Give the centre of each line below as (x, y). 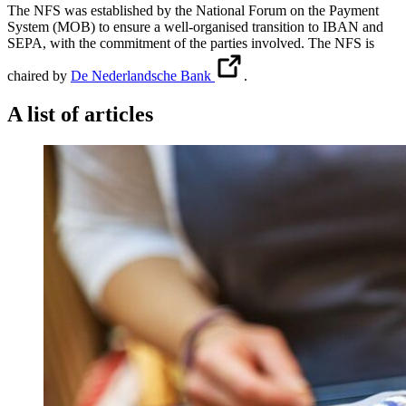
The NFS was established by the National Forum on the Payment (193, 11)
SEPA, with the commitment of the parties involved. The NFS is (191, 43)
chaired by (39, 76)
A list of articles (80, 115)
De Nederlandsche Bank (143, 76)
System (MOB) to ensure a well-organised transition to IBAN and (195, 27)
